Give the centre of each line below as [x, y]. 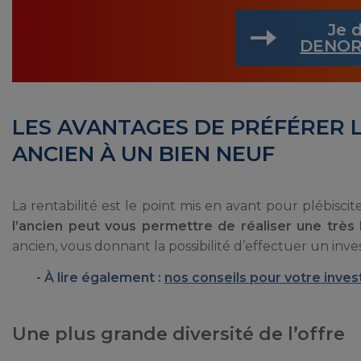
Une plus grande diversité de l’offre [178, 334]
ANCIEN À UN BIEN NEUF [143, 154]
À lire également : [104, 277]
